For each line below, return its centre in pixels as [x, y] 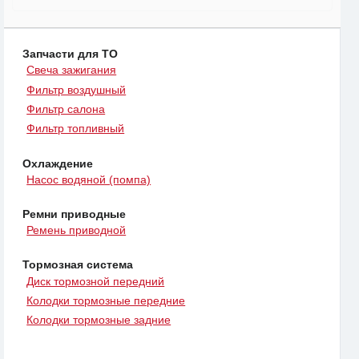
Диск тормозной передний [96, 281]
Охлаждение [58, 163]
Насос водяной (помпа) [89, 179]
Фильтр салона [66, 109]
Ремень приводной [77, 230]
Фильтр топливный [76, 129]
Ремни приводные [74, 214]
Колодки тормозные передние [106, 300]
